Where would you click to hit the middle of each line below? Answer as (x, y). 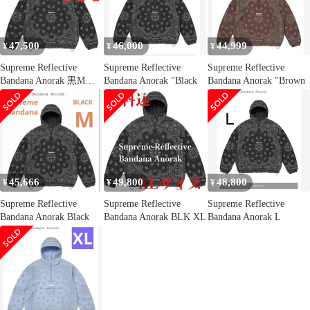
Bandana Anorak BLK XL (155, 217)
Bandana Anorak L (244, 217)
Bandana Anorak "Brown (256, 80)
